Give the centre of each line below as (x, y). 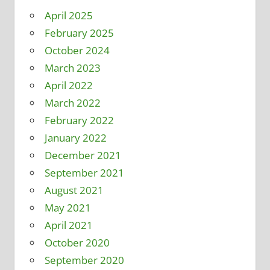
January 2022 (75, 137)
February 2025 (79, 33)
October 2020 (77, 242)
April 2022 (68, 85)
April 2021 (68, 225)
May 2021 (67, 207)
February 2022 (79, 120)
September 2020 (84, 260)
